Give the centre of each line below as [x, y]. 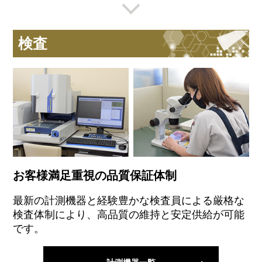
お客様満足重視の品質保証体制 [95, 175]
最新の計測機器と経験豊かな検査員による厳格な [129, 200]
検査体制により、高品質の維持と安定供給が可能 [129, 214]
